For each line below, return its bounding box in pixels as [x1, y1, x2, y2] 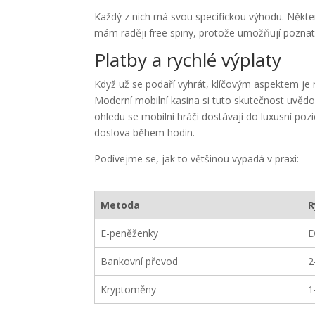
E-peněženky [101, 226, 159, 240]
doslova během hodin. [94, 126, 195, 139]
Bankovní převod [101, 255, 179, 268]
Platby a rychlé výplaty [94, 47, 282, 72]
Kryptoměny [101, 283, 157, 296]
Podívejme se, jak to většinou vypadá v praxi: [94, 152, 300, 165]
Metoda [101, 198, 141, 212]
